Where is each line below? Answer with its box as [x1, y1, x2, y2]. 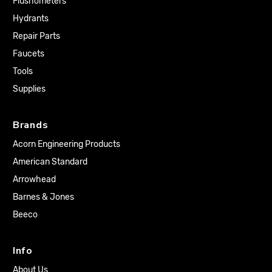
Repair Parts [13, 30, 60, 41]
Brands [13, 118, 49, 132]
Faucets [13, 48, 44, 59]
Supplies [13, 83, 46, 94]
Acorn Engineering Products [13, 138, 120, 149]
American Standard [13, 156, 87, 167]
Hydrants [13, 13, 49, 24]
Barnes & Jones [13, 191, 74, 202]
